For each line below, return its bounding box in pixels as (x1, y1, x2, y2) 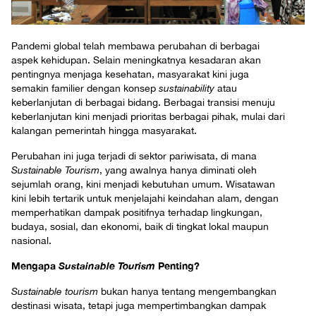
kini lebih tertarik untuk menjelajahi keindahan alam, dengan (11, 193, 279, 205)
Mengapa (11, 260, 59, 272)
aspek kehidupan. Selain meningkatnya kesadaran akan (11, 54, 261, 66)
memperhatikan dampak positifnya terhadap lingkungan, (11, 207, 262, 219)
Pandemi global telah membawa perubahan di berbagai (11, 40, 260, 52)
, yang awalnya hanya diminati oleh (99, 164, 257, 176)
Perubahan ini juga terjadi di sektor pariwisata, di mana (11, 150, 257, 162)
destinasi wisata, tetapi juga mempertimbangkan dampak (11, 300, 266, 312)
